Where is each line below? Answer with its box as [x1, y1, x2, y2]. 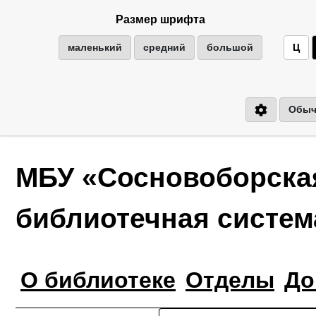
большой [207, 41, 253, 53]
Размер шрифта [116, 13, 205, 25]
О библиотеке [20, 267, 176, 293]
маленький [68, 41, 122, 53]
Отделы [186, 267, 274, 293]
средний [143, 41, 186, 53]
